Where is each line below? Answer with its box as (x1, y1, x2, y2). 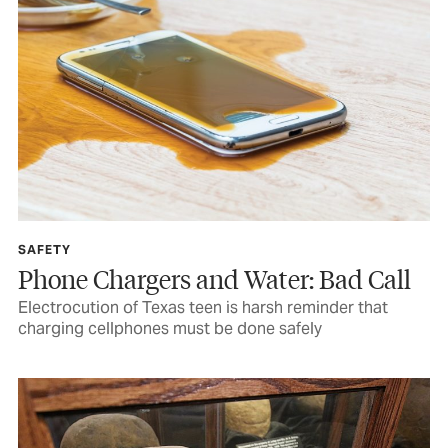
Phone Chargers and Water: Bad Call (18, 261, 411, 295)
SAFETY (18, 241, 71, 257)
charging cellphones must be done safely (18, 317, 322, 339)
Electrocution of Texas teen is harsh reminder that (18, 296, 388, 318)
